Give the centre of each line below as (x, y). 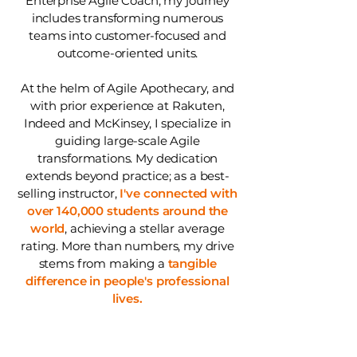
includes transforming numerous (127, 18)
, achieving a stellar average (145, 228)
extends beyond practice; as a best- (127, 176)
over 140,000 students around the (127, 211)
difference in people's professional (127, 281)
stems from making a (103, 263)
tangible (192, 263)
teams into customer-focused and (127, 35)
